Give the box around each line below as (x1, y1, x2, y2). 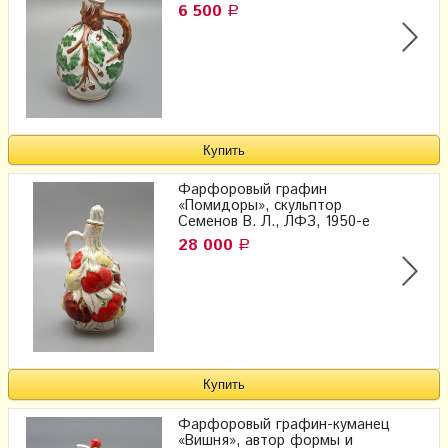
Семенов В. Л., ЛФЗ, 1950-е (178, 212, 370, 233)
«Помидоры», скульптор (178, 196, 342, 217)
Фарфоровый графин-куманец (178, 414, 390, 435)
